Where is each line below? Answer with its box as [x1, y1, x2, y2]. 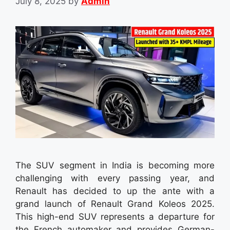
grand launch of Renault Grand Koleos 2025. [15, 199, 215, 209]
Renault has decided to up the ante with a [15, 186, 215, 197]
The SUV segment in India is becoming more [15, 160, 215, 171]
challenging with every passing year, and [15, 173, 215, 184]
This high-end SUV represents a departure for [15, 212, 215, 222]
